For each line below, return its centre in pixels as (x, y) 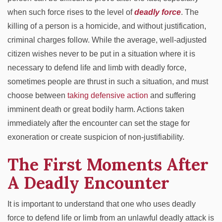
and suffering (172, 95)
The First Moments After (108, 164)
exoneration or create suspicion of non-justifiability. (96, 137)
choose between (37, 95)
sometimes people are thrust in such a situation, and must (108, 82)
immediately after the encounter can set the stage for (99, 123)
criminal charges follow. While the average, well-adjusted (107, 40)
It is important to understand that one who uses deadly (102, 204)
